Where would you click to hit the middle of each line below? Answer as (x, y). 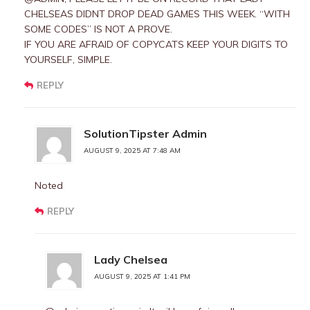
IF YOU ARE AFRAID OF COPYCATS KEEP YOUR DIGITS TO (156, 44)
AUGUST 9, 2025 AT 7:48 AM (132, 151)
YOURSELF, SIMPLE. (68, 60)
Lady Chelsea (131, 259)
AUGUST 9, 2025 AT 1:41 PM (142, 276)
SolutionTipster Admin (145, 134)
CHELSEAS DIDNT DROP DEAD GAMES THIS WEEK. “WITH (157, 14)
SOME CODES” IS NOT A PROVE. (98, 29)
